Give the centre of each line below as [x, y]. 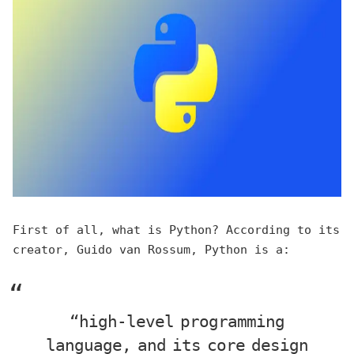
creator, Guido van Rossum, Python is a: [151, 250]
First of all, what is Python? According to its [176, 230]
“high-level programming [177, 322]
